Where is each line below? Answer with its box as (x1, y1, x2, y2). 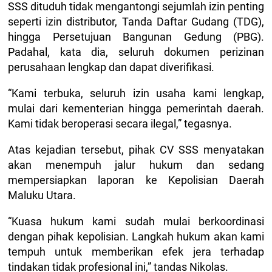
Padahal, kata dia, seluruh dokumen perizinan (8, 46, 264, 58)
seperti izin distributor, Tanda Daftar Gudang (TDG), (8, 15, 264, 28)
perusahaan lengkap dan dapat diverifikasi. (8, 61, 214, 73)
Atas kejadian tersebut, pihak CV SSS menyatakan (8, 143, 264, 156)
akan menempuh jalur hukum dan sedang (8, 158, 264, 171)
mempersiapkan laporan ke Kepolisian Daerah (8, 174, 264, 186)
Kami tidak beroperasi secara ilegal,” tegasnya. (8, 117, 232, 130)
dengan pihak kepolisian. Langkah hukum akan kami (8, 230, 264, 243)
